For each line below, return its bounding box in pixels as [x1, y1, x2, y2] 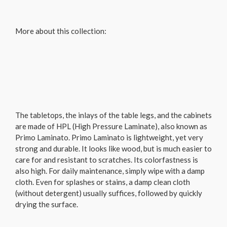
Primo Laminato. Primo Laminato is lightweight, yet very [15, 132, 203, 142]
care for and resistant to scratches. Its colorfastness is [15, 155, 198, 164]
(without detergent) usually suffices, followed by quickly [15, 188, 202, 198]
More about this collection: [15, 26, 106, 35]
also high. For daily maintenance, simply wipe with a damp [15, 166, 205, 175]
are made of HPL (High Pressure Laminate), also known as [15, 121, 207, 131]
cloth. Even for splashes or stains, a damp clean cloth [15, 177, 190, 186]
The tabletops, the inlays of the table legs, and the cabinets [15, 110, 212, 120]
